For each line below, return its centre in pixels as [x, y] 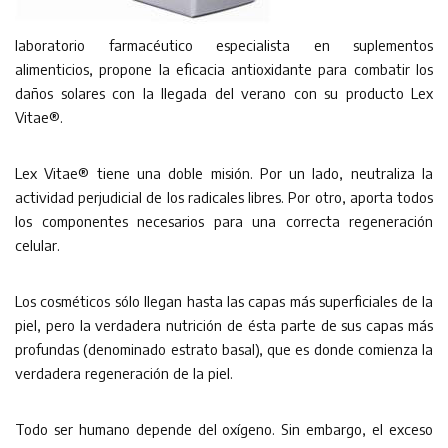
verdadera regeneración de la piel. [124, 373]
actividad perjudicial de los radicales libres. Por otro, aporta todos [224, 197]
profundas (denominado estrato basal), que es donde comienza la [224, 349]
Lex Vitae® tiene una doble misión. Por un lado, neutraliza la [224, 173]
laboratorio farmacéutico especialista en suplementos [224, 45]
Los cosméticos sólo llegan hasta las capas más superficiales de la [224, 301]
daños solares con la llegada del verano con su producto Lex [224, 93]
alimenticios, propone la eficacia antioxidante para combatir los [224, 69]
